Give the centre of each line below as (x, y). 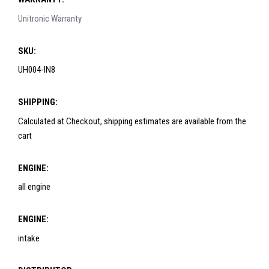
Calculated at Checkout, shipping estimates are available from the (132, 121)
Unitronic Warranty (50, 18)
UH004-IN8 (37, 70)
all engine (34, 187)
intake (29, 238)
